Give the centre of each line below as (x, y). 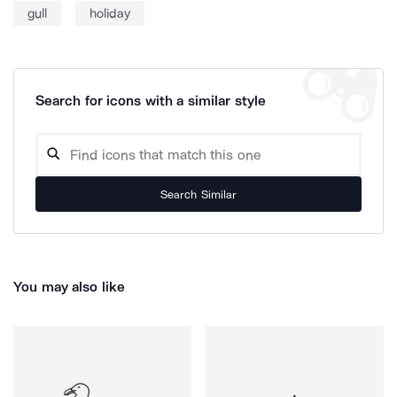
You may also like (69, 287)
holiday (110, 13)
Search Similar (198, 194)
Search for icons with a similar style (151, 101)
